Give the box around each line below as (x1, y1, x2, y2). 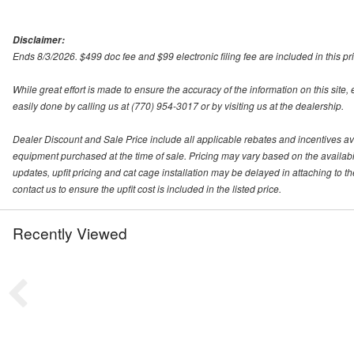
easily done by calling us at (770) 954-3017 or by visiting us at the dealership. (13, 98, 344, 112)
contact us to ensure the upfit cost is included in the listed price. (13, 181, 281, 195)
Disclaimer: (13, 32, 65, 47)
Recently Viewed (13, 221, 127, 243)
